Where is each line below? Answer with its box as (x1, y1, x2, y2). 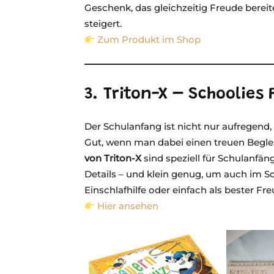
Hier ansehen (97, 200, 159, 212)
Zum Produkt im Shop (97, 34, 201, 45)
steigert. (84, 18, 122, 29)
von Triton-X (84, 152, 141, 164)
